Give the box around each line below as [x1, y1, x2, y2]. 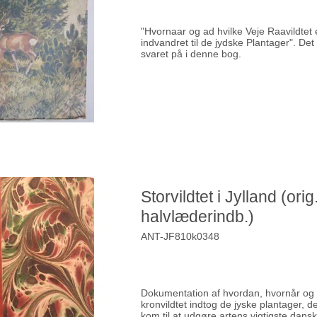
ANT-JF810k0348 [141, 230, 220, 242]
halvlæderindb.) [141, 207, 255, 226]
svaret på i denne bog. [141, 47, 242, 59]
